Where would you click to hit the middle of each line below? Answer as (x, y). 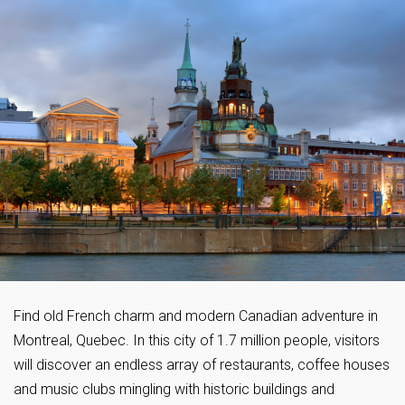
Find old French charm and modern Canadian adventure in (196, 316)
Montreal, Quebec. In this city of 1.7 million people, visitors (197, 341)
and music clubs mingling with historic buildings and (174, 390)
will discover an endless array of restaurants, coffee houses (202, 365)
